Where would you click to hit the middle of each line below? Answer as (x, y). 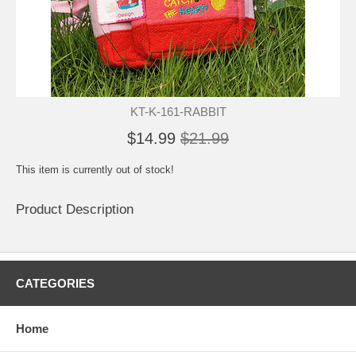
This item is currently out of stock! (95, 169)
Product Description (75, 209)
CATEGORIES (55, 283)
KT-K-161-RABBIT (178, 111)
